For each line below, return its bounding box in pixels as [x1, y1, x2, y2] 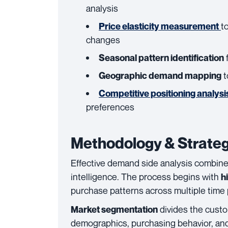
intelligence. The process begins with [71, 171, 221, 182]
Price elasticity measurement [99, 21, 219, 32]
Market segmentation [71, 204, 158, 215]
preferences [86, 101, 134, 112]
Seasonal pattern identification [99, 52, 224, 63]
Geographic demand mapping [99, 70, 221, 81]
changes [86, 34, 120, 45]
